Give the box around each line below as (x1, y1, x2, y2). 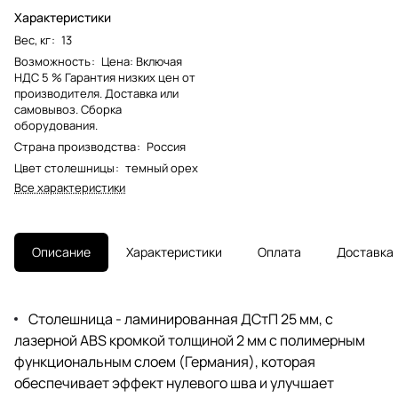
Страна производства (14, 138, 136, 155)
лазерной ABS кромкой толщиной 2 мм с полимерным (14, 330, 365, 350)
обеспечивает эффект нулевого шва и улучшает (14, 372, 334, 393)
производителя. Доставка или (14, 84, 179, 101)
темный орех (125, 159, 198, 176)
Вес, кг (14, 31, 51, 48)
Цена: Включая (101, 52, 182, 69)
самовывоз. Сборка (14, 100, 122, 117)
